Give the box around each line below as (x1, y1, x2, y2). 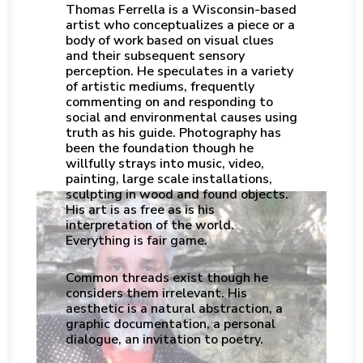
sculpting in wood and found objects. (66, 186, 288, 203)
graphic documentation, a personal (66, 315, 275, 333)
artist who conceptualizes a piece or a (66, 16, 295, 34)
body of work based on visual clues (66, 32, 274, 49)
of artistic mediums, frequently (66, 78, 254, 96)
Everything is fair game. (66, 232, 207, 250)
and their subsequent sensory (66, 47, 245, 65)
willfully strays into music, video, (66, 155, 264, 173)
